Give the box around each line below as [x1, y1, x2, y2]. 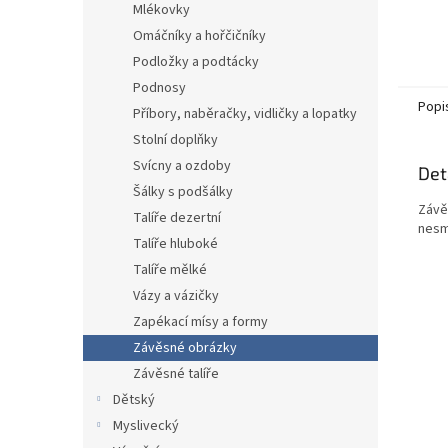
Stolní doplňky [133, 130, 218, 150]
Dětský [113, 390, 155, 410]
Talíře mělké [133, 260, 207, 280]
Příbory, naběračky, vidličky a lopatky [133, 104, 357, 124]
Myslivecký [113, 416, 179, 436]
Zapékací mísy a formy [133, 312, 268, 332]
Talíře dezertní [133, 208, 221, 228]
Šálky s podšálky [133, 182, 233, 202]
